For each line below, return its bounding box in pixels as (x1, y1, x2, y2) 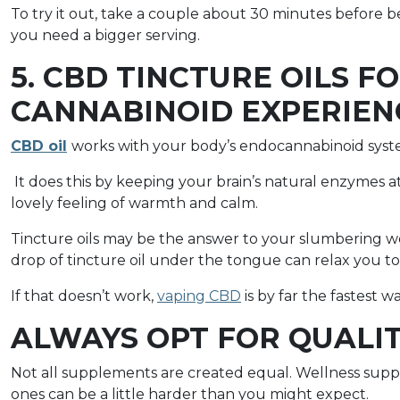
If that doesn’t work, (11, 287, 157, 304)
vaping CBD (157, 287, 241, 304)
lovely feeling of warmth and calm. (11, 194, 258, 212)
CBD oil (11, 137, 67, 154)
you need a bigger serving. (11, 26, 200, 44)
